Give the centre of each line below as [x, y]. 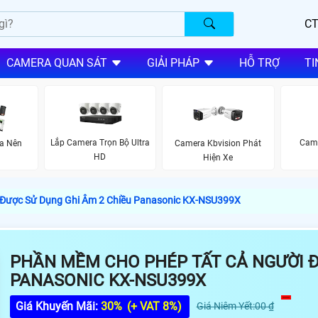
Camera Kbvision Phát [218, 143]
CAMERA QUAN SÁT [56, 63]
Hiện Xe [218, 157]
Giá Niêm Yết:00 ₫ [235, 306]
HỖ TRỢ [259, 63]
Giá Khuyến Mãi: [58, 306]
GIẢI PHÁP [173, 63]
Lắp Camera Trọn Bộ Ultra [100, 143]
